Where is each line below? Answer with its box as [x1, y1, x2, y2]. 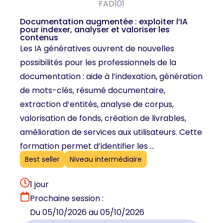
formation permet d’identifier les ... [20, 140, 154, 152]
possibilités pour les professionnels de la [20, 57, 176, 69]
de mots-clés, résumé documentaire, [20, 85, 165, 97]
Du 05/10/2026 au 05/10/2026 [30, 206, 144, 218]
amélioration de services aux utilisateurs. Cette [20, 126, 202, 138]
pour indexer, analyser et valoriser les [20, 24, 170, 36]
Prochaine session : [30, 192, 104, 204]
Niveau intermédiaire [70, 154, 142, 164]
